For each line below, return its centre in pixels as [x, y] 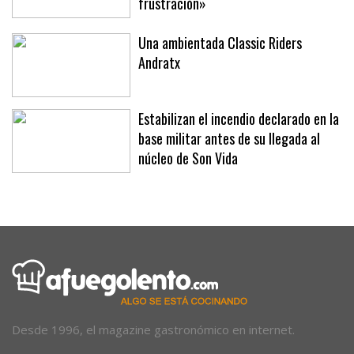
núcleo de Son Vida [188, 158]
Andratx [159, 62]
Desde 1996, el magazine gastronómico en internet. [153, 329]
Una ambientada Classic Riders [220, 42]
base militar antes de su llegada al [229, 138]
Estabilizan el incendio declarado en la [239, 118]
